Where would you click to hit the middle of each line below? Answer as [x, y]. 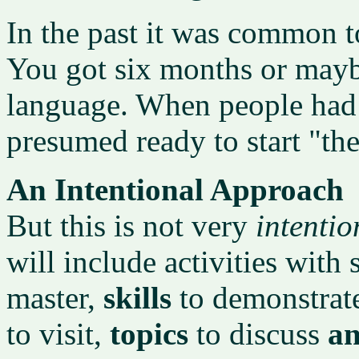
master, [55, 298]
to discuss [258, 334]
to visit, [58, 334]
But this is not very [131, 226]
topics [149, 334]
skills [137, 298]
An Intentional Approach [175, 190]
